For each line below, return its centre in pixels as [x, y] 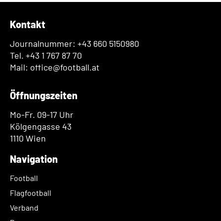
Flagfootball [31, 193]
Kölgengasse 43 [41, 127]
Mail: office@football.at [55, 67]
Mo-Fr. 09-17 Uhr [42, 115]
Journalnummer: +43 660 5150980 [74, 44]
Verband [24, 208]
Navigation [34, 159]
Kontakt [28, 24]
